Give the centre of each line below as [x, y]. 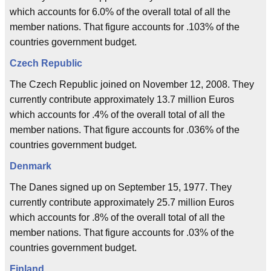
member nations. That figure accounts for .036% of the [125, 130]
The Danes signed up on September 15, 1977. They [121, 187]
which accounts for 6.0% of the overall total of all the [120, 12]
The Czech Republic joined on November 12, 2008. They [132, 84]
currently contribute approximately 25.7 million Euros [122, 202]
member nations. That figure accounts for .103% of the [125, 27]
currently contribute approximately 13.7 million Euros [122, 100]
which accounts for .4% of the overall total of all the [117, 115]
